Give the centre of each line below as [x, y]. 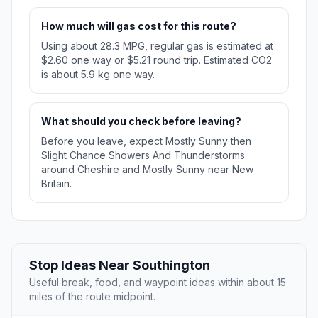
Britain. [56, 184]
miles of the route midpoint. [92, 297]
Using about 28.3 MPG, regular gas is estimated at [157, 46]
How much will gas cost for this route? [139, 26]
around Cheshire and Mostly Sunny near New [147, 170]
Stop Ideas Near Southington [120, 265]
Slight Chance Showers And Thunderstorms [143, 155]
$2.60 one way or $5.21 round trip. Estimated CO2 [157, 60]
